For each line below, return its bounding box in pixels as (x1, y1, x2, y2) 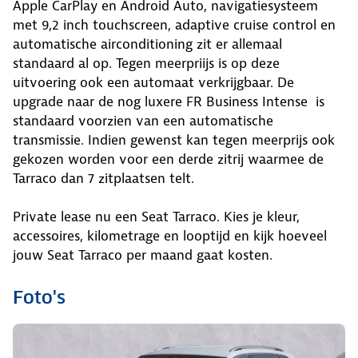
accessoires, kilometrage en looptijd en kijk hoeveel (13, 227, 327, 245)
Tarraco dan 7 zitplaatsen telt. (13, 169, 194, 187)
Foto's (13, 286, 66, 308)
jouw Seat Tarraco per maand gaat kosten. (13, 246, 272, 264)
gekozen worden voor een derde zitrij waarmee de (13, 150, 324, 168)
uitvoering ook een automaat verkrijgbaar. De (13, 74, 294, 91)
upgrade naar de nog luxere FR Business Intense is (13, 93, 324, 110)
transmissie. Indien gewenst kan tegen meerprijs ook (13, 131, 335, 149)
